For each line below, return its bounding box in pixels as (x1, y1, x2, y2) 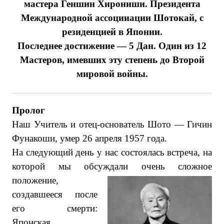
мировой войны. (76, 68, 148, 79)
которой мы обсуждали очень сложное (12, 161, 212, 171)
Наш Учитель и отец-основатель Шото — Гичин (12, 119, 212, 129)
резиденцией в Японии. (61, 26, 162, 37)
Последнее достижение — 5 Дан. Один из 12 (17, 40, 206, 51)
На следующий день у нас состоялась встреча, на (12, 147, 212, 157)
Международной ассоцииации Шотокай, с (20, 12, 203, 23)
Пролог (12, 105, 45, 115)
